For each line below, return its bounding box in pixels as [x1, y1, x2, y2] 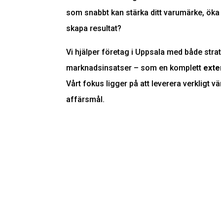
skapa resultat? [66, 24, 122, 34]
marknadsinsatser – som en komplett [66, 63, 204, 73]
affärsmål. [66, 95, 105, 105]
